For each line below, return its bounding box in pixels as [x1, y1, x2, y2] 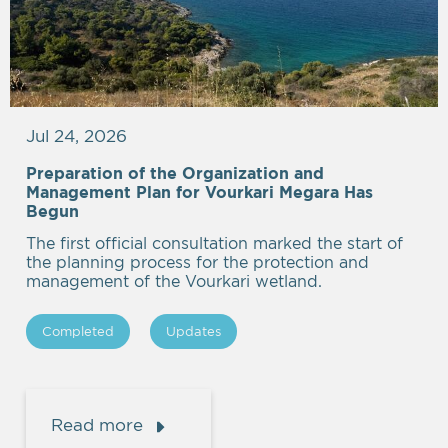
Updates [166, 324, 221, 339]
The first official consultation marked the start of [26, 234, 403, 253]
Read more [51, 415, 143, 435]
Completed [42, 324, 114, 339]
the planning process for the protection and [26, 253, 369, 272]
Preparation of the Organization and [26, 164, 324, 183]
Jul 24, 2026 [26, 126, 127, 146]
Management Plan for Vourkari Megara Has [26, 183, 373, 202]
